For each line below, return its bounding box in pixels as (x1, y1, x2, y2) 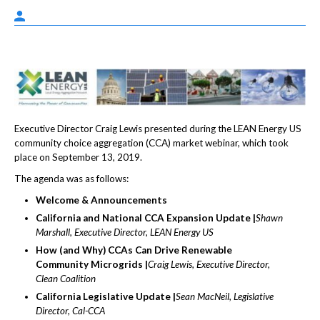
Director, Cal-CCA (36, 304, 106, 316)
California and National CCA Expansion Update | (36, 211, 256, 224)
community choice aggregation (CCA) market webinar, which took (14, 136, 289, 149)
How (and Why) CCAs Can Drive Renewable (36, 244, 233, 256)
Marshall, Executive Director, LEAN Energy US (36, 226, 214, 238)
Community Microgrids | (36, 258, 149, 270)
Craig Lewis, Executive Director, (148, 258, 271, 270)
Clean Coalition (36, 272, 96, 284)
